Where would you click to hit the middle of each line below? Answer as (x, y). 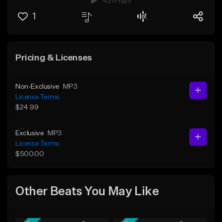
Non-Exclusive (37, 86)
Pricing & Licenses (54, 58)
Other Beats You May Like (87, 192)
